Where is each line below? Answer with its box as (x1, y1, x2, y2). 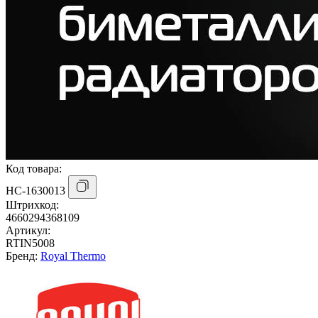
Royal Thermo (40, 249, 106, 262)
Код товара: (6, 162, 62, 175)
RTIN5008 (6, 236, 55, 249)
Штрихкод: (6, 198, 59, 211)
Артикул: (6, 224, 50, 236)
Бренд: (6, 249, 40, 262)
